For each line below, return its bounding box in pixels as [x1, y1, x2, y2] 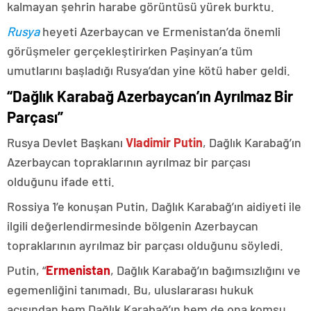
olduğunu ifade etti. [7, 174, 115, 190]
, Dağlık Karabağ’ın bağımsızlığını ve [110, 262, 301, 278]
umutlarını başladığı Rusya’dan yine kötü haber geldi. [7, 62, 290, 78]
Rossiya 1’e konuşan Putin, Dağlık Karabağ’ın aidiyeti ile [7, 199, 301, 215]
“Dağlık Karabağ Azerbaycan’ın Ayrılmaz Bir [7, 87, 293, 106]
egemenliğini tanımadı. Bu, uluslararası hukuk [7, 282, 253, 298]
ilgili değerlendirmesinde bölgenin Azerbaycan [7, 218, 258, 234]
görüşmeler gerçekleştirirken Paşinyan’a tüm [7, 43, 253, 59]
